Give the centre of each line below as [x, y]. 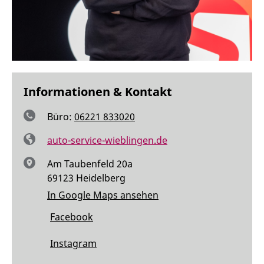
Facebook [72, 217]
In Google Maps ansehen [103, 195]
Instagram [73, 244]
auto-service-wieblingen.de [107, 140]
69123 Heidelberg [86, 178]
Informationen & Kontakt [98, 92]
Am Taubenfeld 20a [90, 164]
